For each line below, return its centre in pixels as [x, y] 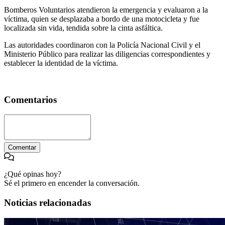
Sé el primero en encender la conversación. [72, 183]
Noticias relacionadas [47, 202]
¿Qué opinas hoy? [33, 174]
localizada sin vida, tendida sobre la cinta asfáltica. [83, 28]
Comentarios [30, 99]
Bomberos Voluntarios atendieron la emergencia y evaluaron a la [106, 10]
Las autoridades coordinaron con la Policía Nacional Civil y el [102, 45]
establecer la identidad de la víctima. [61, 63]
